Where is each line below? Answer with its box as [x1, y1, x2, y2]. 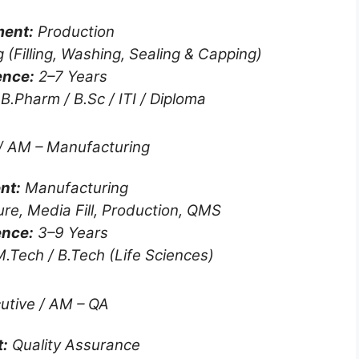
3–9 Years [34, 224, 108, 242]
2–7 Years [34, 67, 107, 86]
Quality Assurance [8, 335, 140, 354]
